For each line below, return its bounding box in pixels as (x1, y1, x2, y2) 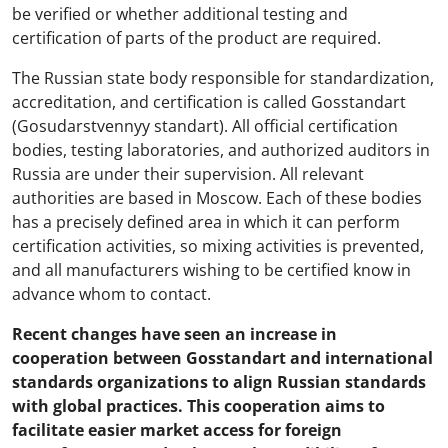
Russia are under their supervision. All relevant (12, 163, 364, 185)
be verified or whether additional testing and (12, 3, 348, 25)
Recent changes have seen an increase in (12, 323, 337, 345)
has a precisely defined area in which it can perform (12, 211, 400, 233)
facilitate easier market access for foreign (12, 419, 342, 441)
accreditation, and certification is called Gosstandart (12, 91, 406, 113)
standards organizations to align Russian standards (12, 371, 426, 393)
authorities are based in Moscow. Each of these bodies (12, 187, 422, 209)
